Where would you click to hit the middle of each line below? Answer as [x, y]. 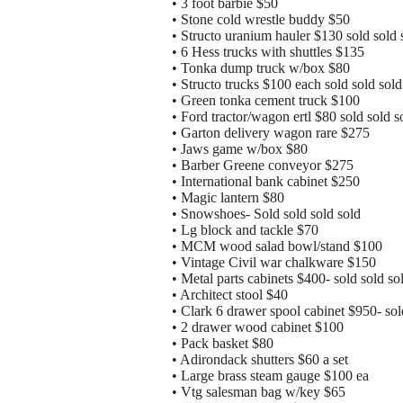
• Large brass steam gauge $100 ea [270, 376]
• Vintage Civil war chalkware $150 [274, 263]
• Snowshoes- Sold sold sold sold [266, 214]
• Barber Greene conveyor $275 [263, 166]
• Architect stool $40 [230, 295]
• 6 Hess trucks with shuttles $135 [268, 52]
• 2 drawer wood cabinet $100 [258, 327]
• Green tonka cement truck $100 [266, 101]
